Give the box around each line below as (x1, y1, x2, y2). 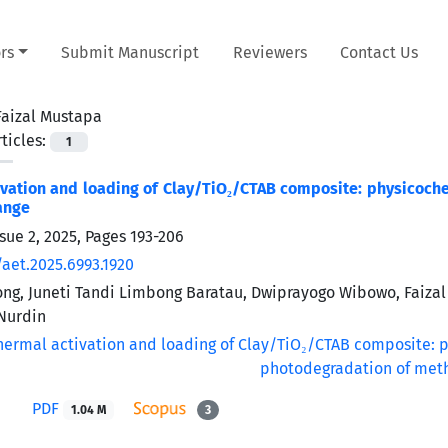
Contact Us (340, 42, 419, 62)
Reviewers (232, 42, 307, 62)
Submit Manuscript (61, 42, 200, 62)
